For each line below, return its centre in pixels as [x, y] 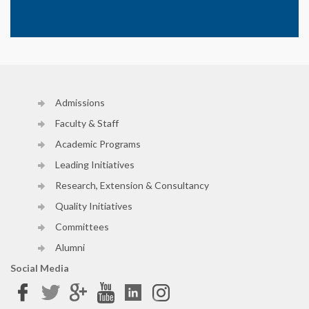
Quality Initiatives [94, 206]
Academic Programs [98, 143]
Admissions [80, 102]
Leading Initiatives [95, 164]
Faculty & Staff [87, 123]
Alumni [70, 247]
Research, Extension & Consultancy [132, 185]
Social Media [40, 268]
